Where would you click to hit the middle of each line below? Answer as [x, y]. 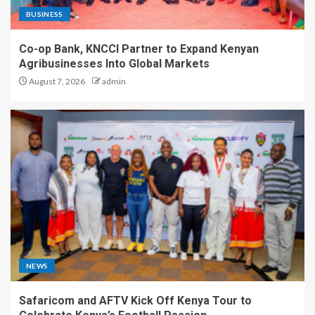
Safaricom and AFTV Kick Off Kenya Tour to [135, 300]
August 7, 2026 [56, 81]
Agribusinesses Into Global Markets [114, 63]
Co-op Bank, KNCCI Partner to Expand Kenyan [139, 49]
